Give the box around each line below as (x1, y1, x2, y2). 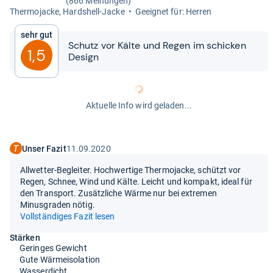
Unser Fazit (21, 144, 66, 154)
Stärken (10, 232, 40, 243)
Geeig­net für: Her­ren (135, 7, 212, 16)
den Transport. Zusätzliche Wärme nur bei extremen (20, 188, 217, 198)
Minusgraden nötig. (20, 199, 95, 210)
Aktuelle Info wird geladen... (86, 101, 192, 110)
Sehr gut (24, 30, 53, 40)
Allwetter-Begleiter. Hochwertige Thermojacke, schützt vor (20, 165, 241, 175)
